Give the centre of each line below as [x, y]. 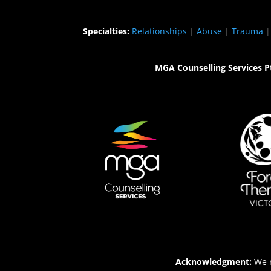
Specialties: [106, 31]
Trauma [247, 31]
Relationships [159, 31]
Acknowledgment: [214, 262]
